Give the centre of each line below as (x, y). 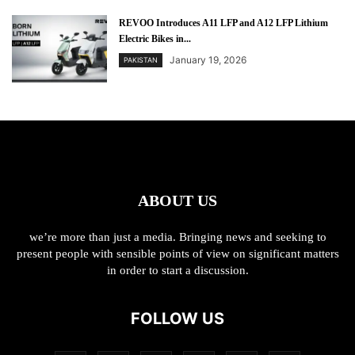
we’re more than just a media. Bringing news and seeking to (177, 237)
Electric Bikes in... (155, 39)
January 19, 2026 (208, 60)
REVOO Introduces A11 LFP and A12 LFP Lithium (223, 23)
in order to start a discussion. (177, 271)
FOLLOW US (177, 319)
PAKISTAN (141, 60)
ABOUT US (177, 201)
